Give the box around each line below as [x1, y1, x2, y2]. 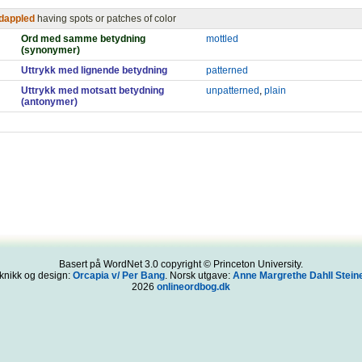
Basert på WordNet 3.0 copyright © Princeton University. [59, 259, 303, 270]
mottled [206, 33, 238, 44]
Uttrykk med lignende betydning [21, 65, 167, 76]
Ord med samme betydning [21, 33, 145, 44]
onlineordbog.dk [157, 281, 230, 293]
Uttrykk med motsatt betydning [21, 85, 164, 96]
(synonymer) [21, 44, 80, 56]
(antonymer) [21, 96, 78, 107]
